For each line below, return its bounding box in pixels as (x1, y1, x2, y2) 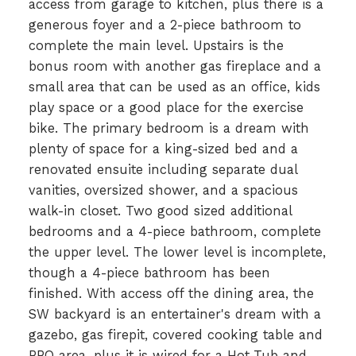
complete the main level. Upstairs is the (28, 37, 284, 53)
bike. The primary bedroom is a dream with (28, 120, 309, 136)
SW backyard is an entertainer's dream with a (28, 306, 321, 322)
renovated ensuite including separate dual (28, 161, 297, 177)
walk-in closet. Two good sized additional (28, 203, 292, 219)
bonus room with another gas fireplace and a (28, 58, 321, 74)
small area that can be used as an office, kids (28, 79, 320, 95)
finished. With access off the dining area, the (28, 285, 314, 301)
